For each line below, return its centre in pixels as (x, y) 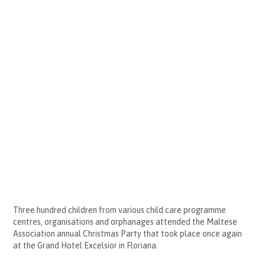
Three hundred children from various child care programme (120, 210)
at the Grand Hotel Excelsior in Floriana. (86, 246)
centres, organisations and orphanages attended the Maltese (125, 222)
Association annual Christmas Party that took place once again (128, 234)
